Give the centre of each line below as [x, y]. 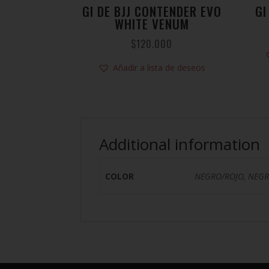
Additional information [180, 144]
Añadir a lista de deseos [159, 68]
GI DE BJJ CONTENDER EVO [152, 11]
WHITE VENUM [152, 23]
